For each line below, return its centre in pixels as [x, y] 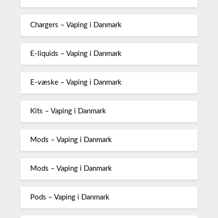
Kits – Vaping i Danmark [68, 111]
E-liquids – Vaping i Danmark [76, 54]
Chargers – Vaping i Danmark [76, 25]
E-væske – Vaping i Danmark [76, 83]
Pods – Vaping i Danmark [70, 198]
